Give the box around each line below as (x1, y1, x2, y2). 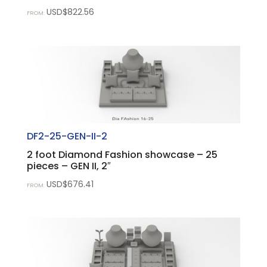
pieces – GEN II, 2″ (26, 159, 111, 173)
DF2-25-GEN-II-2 (26, 129, 107, 143)
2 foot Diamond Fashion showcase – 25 (26, 147, 218, 162)
